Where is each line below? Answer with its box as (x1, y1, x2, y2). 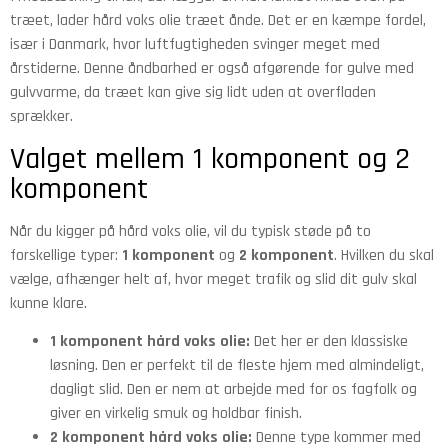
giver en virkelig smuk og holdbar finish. (50, 403, 302, 425)
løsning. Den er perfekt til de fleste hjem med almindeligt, (50, 355, 424, 377)
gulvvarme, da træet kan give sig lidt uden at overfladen (10, 82, 376, 104)
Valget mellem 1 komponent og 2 (10, 139, 410, 178)
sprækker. (10, 106, 73, 128)
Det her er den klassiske (250, 331, 408, 353)
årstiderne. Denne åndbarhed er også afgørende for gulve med (10, 58, 414, 80)
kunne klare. (10, 292, 87, 314)
